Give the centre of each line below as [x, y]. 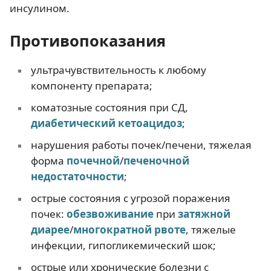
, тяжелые [211, 229]
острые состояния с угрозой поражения [130, 198]
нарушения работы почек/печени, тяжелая [141, 145]
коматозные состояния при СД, [109, 107]
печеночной [156, 160]
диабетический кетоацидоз [106, 123]
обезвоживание [110, 214]
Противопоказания [88, 40]
